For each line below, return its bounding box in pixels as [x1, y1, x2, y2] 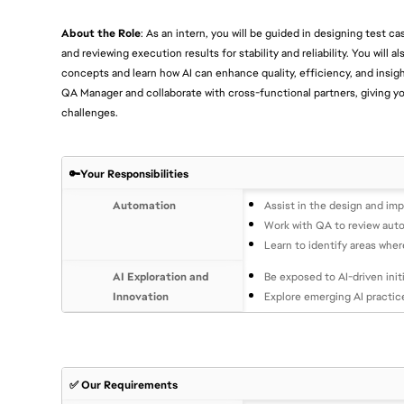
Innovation [112, 289, 169, 304]
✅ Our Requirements [69, 378, 178, 392]
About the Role [61, 26, 141, 41]
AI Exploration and [112, 270, 209, 284]
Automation [112, 198, 176, 213]
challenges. [61, 106, 118, 120]
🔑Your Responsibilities [69, 167, 188, 181]
